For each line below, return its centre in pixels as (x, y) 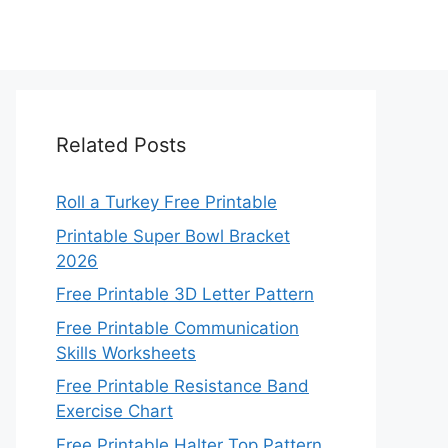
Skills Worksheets (126, 352)
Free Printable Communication (177, 327)
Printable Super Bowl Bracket (173, 235)
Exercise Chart (114, 411)
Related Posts (121, 145)
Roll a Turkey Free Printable (166, 202)
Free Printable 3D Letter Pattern (185, 294)
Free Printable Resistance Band (182, 386)
